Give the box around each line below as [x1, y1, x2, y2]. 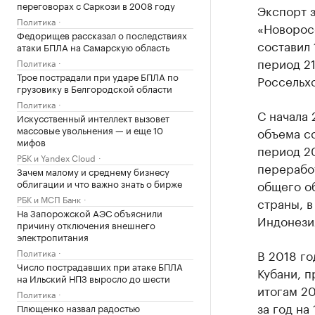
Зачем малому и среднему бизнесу [17, 164, 169, 178]
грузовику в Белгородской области [17, 81, 172, 95]
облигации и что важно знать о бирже [17, 176, 182, 190]
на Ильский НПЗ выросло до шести [17, 271, 170, 285]
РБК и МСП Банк [17, 192, 81, 205]
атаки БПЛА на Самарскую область [17, 39, 169, 53]
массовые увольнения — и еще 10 [17, 122, 163, 136]
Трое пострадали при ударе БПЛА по [17, 69, 179, 83]
